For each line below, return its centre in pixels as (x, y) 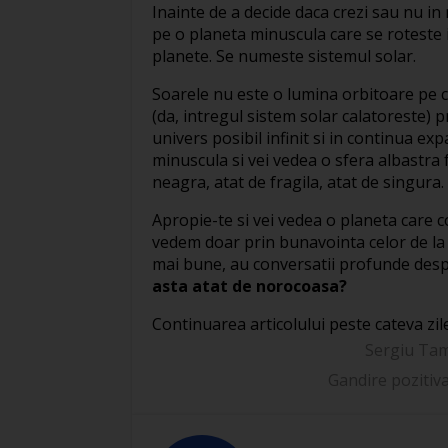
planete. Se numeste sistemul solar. (284, 56)
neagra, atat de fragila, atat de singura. (298, 182)
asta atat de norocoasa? (249, 286)
